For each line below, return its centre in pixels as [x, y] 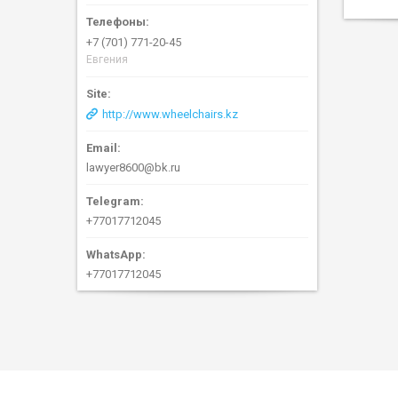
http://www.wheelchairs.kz [170, 115]
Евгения [107, 60]
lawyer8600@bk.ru [133, 168]
